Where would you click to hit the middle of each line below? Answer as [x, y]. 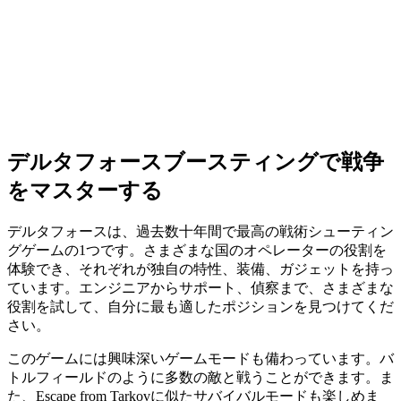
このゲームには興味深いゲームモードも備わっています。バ [200, 358]
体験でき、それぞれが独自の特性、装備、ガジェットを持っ [200, 269]
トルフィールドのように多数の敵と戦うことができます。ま [200, 377]
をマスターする [85, 191]
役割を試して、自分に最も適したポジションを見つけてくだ [200, 306]
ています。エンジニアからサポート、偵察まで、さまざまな [200, 287]
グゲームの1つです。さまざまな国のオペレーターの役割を [197, 250]
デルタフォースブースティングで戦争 [196, 162]
